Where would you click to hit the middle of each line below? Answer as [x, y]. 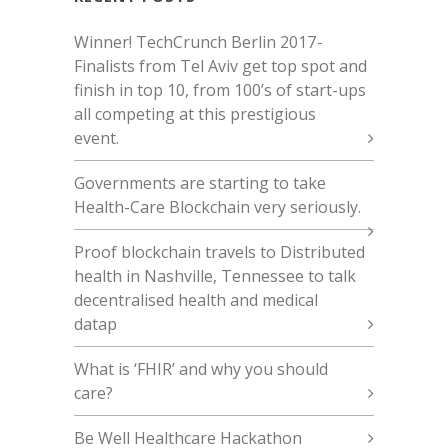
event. [96, 138]
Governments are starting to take [200, 183]
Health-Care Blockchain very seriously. [217, 207]
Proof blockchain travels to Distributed [219, 252]
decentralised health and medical [196, 300]
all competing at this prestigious [195, 114]
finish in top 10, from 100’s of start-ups [220, 90]
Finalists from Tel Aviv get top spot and [220, 66]
